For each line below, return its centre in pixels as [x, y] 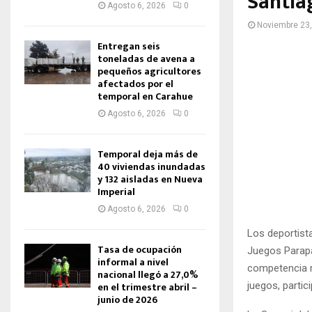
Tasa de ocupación [140, 250]
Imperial [116, 192]
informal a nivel [133, 262]
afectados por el [135, 84]
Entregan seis [129, 46]
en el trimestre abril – [147, 287]
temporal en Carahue [145, 96]
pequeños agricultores [149, 71]
